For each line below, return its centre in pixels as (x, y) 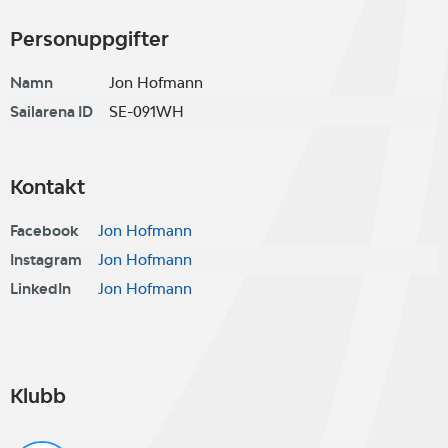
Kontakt (47, 187)
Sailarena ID (51, 111)
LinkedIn (40, 288)
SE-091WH (146, 111)
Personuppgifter (89, 39)
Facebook (44, 230)
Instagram (46, 259)
